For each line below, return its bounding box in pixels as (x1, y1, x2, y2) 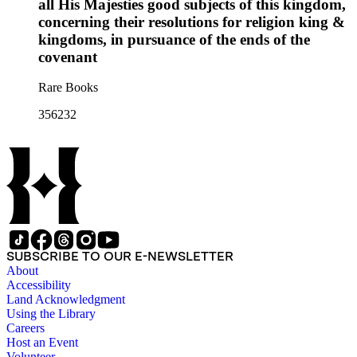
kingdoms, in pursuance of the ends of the (38, 30, 310, 48)
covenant (38, 48, 97, 65)
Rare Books (38, 80, 98, 95)
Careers (6, 321, 45, 335)
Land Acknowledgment (6, 292, 125, 307)
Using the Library (6, 307, 96, 321)
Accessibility (6, 278, 71, 292)
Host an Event (6, 335, 78, 350)
